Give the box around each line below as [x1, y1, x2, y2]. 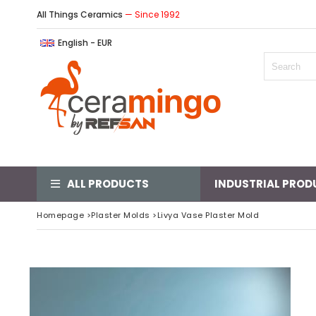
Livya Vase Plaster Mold [157, 209, 262, 221]
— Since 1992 [125, 8, 180, 20]
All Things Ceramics [37, 8, 125, 20]
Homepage [37, 209, 84, 221]
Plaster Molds [91, 209, 150, 221]
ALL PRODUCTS [67, 176, 149, 191]
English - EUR [58, 37, 112, 49]
